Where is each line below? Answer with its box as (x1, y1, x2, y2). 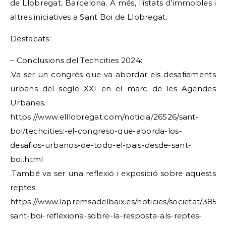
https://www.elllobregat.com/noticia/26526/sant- (10, 112, 199, 122)
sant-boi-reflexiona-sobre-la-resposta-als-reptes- (10, 211, 202, 220)
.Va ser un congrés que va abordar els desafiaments (10, 70, 216, 79)
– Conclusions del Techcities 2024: (10, 55, 143, 65)
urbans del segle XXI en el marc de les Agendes (10, 84, 216, 93)
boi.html (10, 154, 43, 164)
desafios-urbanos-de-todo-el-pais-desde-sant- (10, 140, 192, 150)
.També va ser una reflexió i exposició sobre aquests (10, 168, 216, 178)
